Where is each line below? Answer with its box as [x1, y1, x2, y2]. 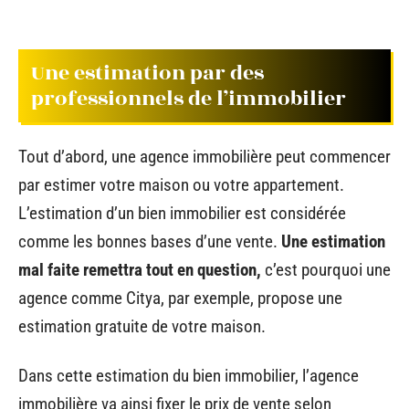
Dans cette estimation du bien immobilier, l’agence [18, 364, 359, 386]
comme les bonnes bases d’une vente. [18, 231, 281, 252]
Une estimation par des [31, 57, 264, 89]
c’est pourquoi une [265, 259, 391, 280]
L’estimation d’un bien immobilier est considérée [18, 203, 346, 224]
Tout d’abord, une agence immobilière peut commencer [18, 146, 391, 167]
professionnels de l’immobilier [31, 82, 346, 114]
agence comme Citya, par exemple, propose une [18, 288, 342, 309]
